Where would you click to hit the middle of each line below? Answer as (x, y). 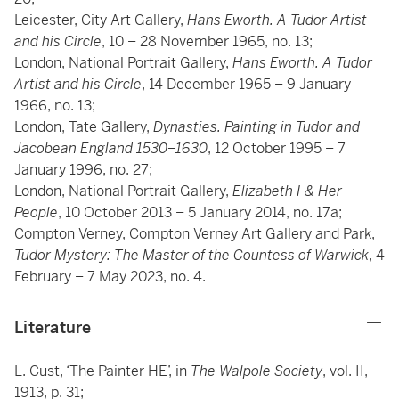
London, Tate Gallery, (84, 126)
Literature (53, 327)
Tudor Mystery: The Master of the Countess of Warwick (191, 255)
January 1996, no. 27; (83, 169)
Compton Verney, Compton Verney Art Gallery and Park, (195, 233)
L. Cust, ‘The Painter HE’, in (102, 370)
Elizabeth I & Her (287, 191)
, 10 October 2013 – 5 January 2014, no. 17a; (200, 212)
